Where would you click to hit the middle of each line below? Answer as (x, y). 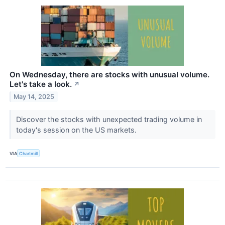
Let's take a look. (41, 84)
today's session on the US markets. (77, 130)
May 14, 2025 (34, 97)
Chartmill (29, 153)
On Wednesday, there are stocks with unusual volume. (109, 75)
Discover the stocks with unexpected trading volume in (109, 120)
